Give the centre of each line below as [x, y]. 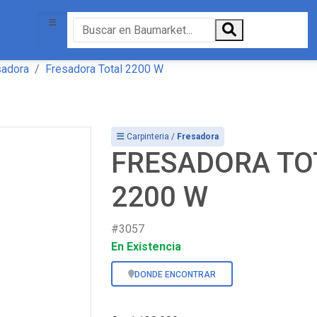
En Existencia [146, 247]
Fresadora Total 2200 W [104, 69]
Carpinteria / [151, 137]
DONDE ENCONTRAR [175, 275]
